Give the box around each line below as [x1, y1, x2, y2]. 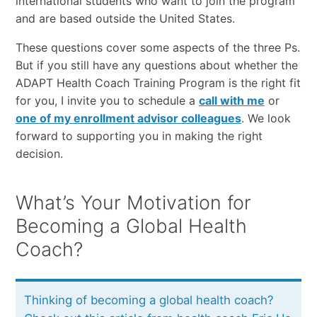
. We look [241, 110, 291, 125]
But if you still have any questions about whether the [15, 57, 298, 72]
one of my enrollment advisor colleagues [15, 110, 241, 125]
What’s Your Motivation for [15, 190, 251, 214]
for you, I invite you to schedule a [15, 93, 199, 108]
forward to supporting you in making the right [15, 128, 263, 143]
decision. [15, 146, 63, 161]
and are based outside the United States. [15, 11, 235, 25]
